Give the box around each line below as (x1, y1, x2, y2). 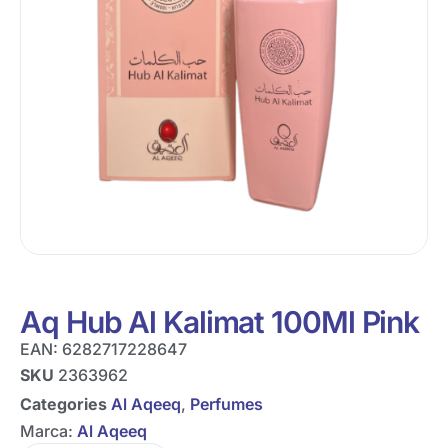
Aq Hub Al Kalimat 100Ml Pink (20, 303, 420, 340)
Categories (20, 394, 107, 414)
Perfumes (190, 394, 263, 414)
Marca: (20, 420, 77, 441)
